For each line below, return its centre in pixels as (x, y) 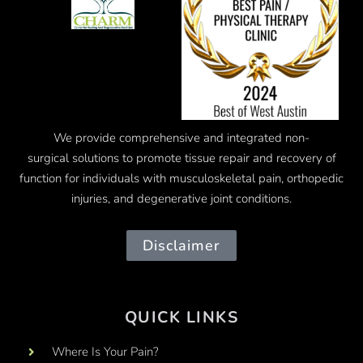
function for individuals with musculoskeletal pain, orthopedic (181, 178)
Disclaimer (181, 246)
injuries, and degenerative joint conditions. (181, 198)
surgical (48, 158)
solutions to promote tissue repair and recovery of (204, 158)
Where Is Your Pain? (105, 352)
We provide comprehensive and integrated (168, 137)
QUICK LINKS (181, 317)
